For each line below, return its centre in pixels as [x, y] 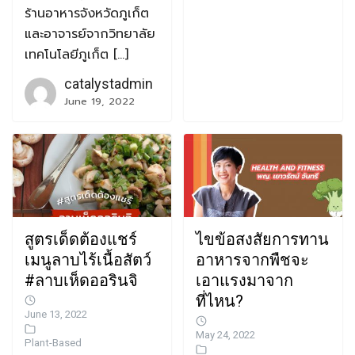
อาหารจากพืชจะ [252, 260]
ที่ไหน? [219, 302]
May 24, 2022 [225, 335]
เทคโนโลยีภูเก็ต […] [76, 55]
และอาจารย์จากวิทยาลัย [90, 34]
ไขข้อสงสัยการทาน [262, 240]
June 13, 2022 [56, 315]
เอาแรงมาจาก [244, 281]
